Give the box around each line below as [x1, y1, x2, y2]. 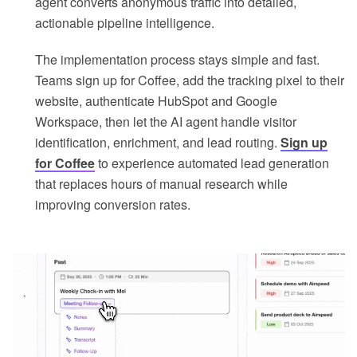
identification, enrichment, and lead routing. [35, 132, 280, 151]
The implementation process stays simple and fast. [35, 49, 320, 69]
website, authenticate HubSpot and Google [35, 91, 277, 110]
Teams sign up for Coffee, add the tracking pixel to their [35, 70, 344, 89]
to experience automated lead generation [95, 153, 329, 172]
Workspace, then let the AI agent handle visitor [35, 112, 296, 131]
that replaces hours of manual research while [35, 174, 288, 193]
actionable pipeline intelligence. [35, 13, 214, 32]
